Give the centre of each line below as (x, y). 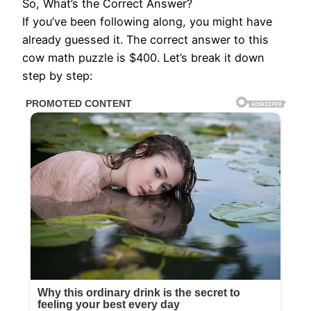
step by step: (57, 76)
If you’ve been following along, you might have (147, 22)
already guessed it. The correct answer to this (145, 40)
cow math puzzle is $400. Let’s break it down (143, 58)
